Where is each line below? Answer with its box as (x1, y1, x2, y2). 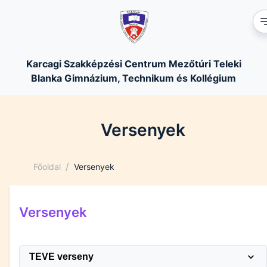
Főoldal (33, 161, 61, 172)
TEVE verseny (29, 251, 94, 262)
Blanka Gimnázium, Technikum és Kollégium (31, 72, 236, 84)
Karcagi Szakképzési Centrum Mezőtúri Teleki (26, 58, 241, 70)
